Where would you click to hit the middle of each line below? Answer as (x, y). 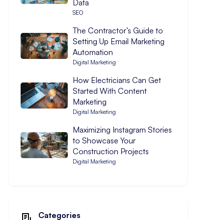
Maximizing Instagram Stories (122, 130)
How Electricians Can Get (117, 80)
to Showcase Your (104, 140)
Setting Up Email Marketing (118, 41)
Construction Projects (110, 151)
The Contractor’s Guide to (118, 30)
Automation (93, 52)
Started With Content (110, 91)
